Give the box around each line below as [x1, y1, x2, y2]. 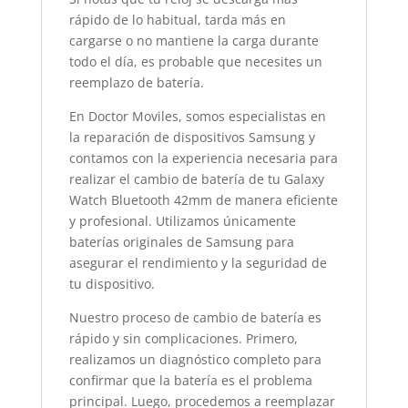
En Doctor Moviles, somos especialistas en [68, 107, 326, 125]
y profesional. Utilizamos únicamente [68, 212, 296, 229]
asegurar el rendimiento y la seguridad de [68, 254, 327, 271]
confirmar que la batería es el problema [68, 372, 312, 389]
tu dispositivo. [68, 275, 155, 292]
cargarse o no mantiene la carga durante [68, 32, 319, 49]
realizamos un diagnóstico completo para [68, 351, 321, 368]
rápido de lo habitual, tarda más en [68, 11, 286, 28]
